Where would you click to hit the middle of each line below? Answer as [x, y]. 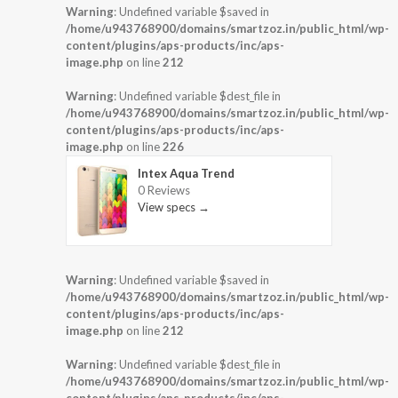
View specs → [174, 207]
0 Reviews [164, 191]
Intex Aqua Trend [186, 174]
